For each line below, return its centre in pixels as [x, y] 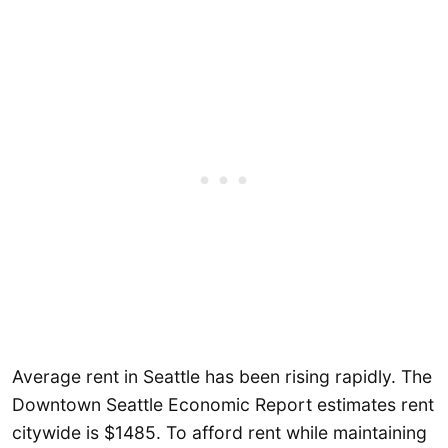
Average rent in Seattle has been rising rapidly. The [222, 377]
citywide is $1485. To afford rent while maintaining [219, 433]
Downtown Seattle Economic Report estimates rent [223, 405]
